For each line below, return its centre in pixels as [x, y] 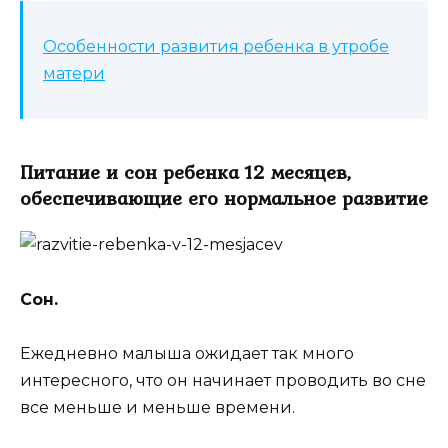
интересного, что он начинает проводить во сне [223, 380]
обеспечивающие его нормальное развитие [224, 198]
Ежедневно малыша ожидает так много [187, 353]
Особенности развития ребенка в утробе [216, 47]
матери [74, 74]
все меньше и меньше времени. [157, 407]
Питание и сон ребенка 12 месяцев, [185, 172]
